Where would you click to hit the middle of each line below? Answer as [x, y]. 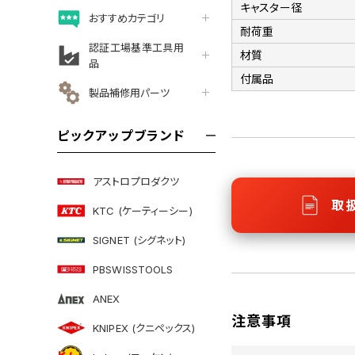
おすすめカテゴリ [127, 18]
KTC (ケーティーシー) [143, 210]
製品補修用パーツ [129, 92]
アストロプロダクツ [136, 181]
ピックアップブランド [121, 136]
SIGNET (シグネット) [139, 240]
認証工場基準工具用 [136, 47]
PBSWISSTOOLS [133, 269]
